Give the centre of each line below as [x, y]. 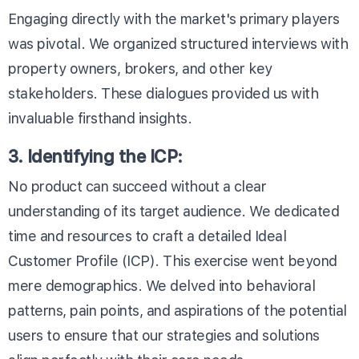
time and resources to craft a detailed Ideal [147, 236]
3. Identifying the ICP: [95, 156]
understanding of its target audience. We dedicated [173, 211]
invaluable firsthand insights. [100, 118]
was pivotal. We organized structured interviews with [178, 43]
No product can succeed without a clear [137, 186]
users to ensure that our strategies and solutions [164, 335]
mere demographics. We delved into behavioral [161, 285]
